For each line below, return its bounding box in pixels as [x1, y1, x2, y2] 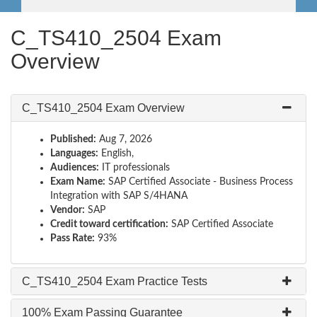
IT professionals [99, 163, 170, 173]
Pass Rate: [50, 234, 95, 243]
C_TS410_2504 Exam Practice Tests [22, 275, 207, 287]
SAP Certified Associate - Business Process [105, 177, 293, 187]
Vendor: [50, 205, 85, 215]
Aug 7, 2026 [96, 134, 152, 144]
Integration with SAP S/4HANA [50, 191, 188, 201]
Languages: [50, 149, 98, 158]
